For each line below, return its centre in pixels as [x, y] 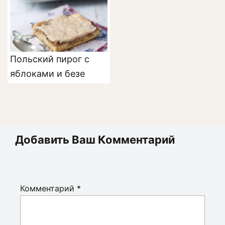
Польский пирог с [50, 59]
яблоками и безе [47, 74]
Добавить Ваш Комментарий [95, 140]
